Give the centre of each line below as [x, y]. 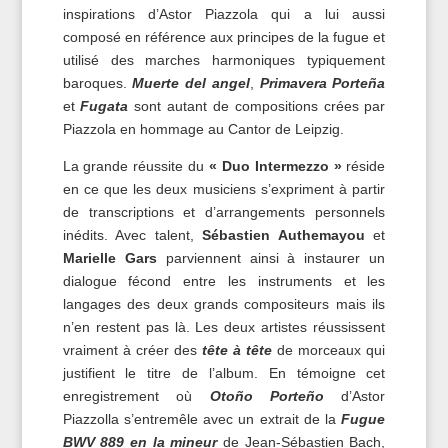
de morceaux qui [329, 350]
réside [363, 166]
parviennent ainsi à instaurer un [271, 258]
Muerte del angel [191, 83]
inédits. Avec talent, [132, 235]
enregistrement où [136, 396]
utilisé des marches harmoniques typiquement [224, 60]
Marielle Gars [109, 258]
